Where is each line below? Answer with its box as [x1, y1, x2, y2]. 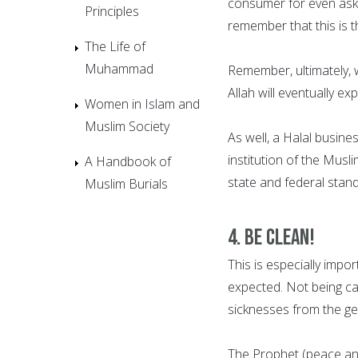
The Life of [85, 37, 145, 55]
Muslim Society [85, 117, 169, 135]
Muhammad [85, 59, 153, 78]
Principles [85, 2, 139, 20]
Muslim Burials [85, 174, 168, 193]
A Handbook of [85, 152, 171, 170]
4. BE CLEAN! [228, 223, 315, 252]
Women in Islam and [85, 94, 200, 113]
